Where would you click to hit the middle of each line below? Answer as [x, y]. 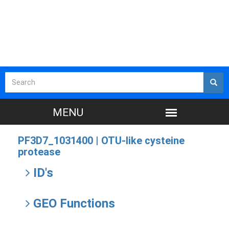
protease [39, 152]
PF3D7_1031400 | [60, 141]
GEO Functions [73, 203]
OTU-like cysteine [143, 141]
